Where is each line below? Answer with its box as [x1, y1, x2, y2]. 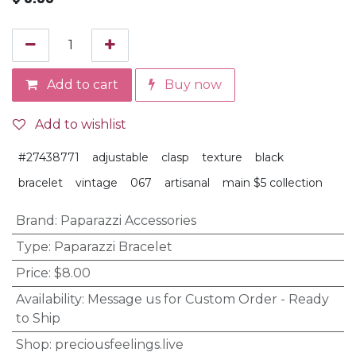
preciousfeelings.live [54, 337, 184, 352]
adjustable [92, 150, 149, 164]
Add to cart [44, 77, 118, 92]
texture [202, 150, 242, 164]
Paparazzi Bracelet [53, 239, 172, 254]
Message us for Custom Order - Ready [87, 292, 329, 307]
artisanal [164, 176, 210, 190]
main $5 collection [222, 176, 323, 190]
